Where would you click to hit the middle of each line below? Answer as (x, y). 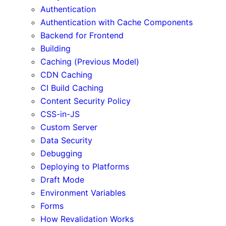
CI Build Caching (72, 88)
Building (55, 48)
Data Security (66, 140)
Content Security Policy (86, 101)
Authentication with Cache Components (117, 22)
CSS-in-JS (60, 114)
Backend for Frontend (82, 35)
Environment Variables (83, 192)
